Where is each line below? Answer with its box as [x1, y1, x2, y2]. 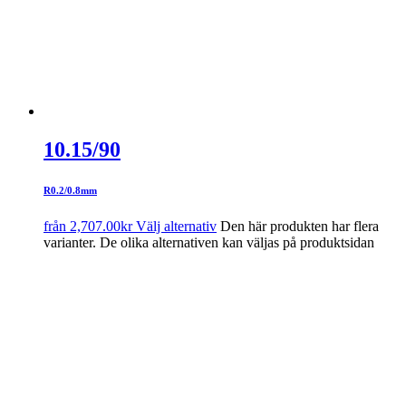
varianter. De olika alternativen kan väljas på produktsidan [43, 234, 374, 250]
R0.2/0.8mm [43, 184, 97, 196]
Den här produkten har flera [220, 217, 379, 234]
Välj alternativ [136, 217, 217, 234]
